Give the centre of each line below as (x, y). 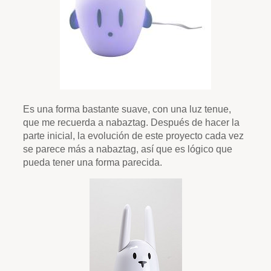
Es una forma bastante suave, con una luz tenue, (127, 109)
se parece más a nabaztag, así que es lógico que (128, 149)
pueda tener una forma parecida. (93, 162)
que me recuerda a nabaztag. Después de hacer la (131, 122)
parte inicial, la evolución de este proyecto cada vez (133, 136)
